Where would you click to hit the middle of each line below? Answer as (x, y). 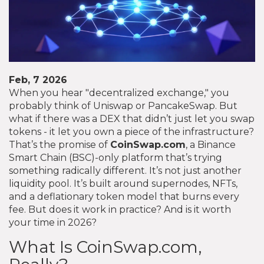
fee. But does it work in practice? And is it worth (120, 209)
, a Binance (211, 144)
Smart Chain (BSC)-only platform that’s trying (115, 157)
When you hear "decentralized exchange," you (119, 93)
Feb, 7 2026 (38, 80)
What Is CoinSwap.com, (105, 247)
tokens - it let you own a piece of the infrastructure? (131, 131)
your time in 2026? (53, 222)
